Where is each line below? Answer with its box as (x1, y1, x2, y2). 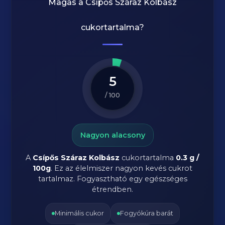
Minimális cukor (55, 209, 104, 217)
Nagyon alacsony (80, 131, 145, 140)
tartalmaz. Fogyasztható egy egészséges (38, 174, 187, 183)
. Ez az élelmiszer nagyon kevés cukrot (51, 164, 192, 173)
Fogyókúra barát (120, 209, 173, 217)
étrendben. (92, 185, 133, 194)
